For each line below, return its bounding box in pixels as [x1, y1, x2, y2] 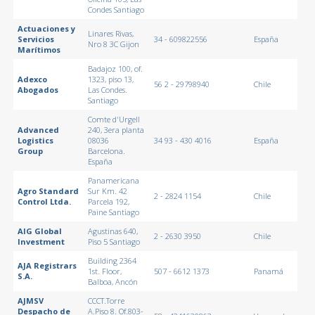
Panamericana [87, 174, 139, 186]
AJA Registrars [17, 259, 77, 271]
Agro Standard [17, 185, 79, 196]
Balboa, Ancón [87, 276, 138, 287]
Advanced [17, 124, 59, 135]
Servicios [17, 33, 54, 44]
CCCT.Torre [87, 295, 124, 306]
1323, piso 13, [87, 73, 134, 84]
